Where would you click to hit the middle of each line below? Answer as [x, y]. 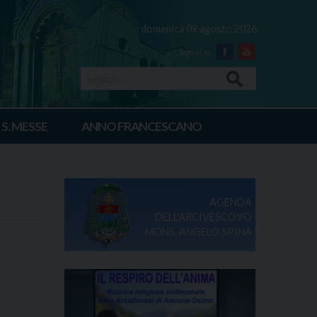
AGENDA [230, 202]
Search [235, 78]
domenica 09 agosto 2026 [198, 29]
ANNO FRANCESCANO [142, 126]
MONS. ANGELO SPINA [198, 231]
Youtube [269, 67]
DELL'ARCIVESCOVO [203, 217]
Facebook [252, 67]
